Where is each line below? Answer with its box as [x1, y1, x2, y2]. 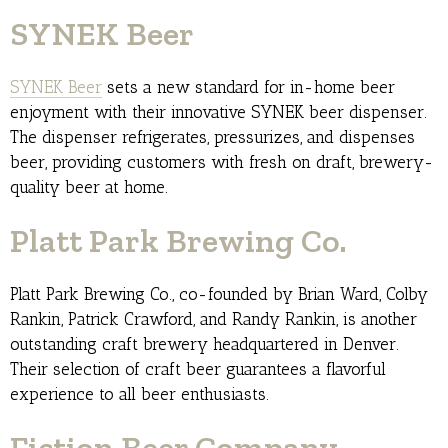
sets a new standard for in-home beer [102, 77, 395, 98]
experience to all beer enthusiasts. [10, 384, 269, 405]
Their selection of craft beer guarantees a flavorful [10, 359, 386, 380]
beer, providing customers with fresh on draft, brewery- [10, 152, 434, 173]
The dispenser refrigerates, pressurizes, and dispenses [10, 127, 415, 148]
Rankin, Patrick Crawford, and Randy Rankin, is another [10, 309, 417, 330]
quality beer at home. [10, 177, 168, 198]
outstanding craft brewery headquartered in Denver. [10, 334, 399, 355]
